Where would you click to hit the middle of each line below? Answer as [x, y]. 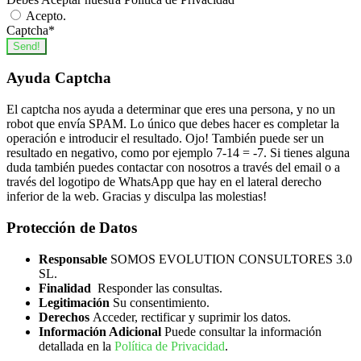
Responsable [73, 259]
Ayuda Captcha [59, 78]
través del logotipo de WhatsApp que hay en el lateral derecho [164, 182]
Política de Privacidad [170, 346]
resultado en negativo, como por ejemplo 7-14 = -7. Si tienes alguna [178, 153]
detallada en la [77, 346]
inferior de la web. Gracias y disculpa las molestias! [137, 197]
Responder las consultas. [157, 288]
